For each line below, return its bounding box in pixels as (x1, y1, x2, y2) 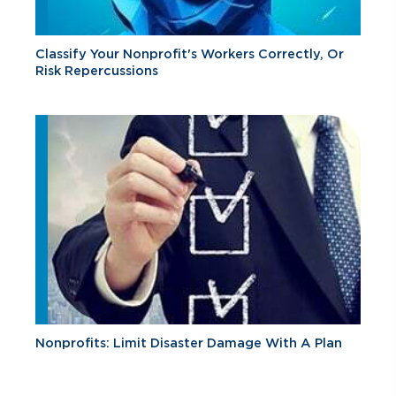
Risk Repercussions (35, 64, 158, 79)
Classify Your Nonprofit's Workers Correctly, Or (35, 47, 344, 62)
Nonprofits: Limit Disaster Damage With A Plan (35, 336, 342, 351)
